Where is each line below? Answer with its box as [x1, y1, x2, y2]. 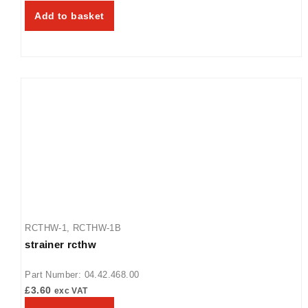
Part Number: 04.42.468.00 [25, 269, 140, 280]
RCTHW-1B [73, 222, 122, 233]
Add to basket [34, 10, 104, 21]
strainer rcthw [25, 238, 97, 250]
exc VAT [54, 285, 88, 295]
